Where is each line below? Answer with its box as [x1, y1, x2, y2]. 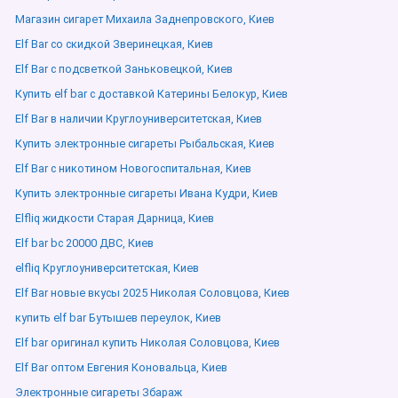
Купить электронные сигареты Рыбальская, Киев [15, 137, 275, 150]
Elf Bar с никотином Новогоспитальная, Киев [15, 162, 251, 175]
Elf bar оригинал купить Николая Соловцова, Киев [15, 336, 280, 349]
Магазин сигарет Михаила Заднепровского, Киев [15, 12, 275, 26]
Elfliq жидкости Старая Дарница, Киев [15, 211, 214, 225]
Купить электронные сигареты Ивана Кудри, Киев [15, 187, 278, 200]
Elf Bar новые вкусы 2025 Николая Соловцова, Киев [15, 286, 290, 299]
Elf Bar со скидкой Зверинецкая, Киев [15, 37, 213, 51]
